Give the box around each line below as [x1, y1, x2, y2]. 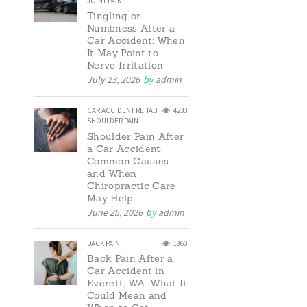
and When [86, 167, 137, 180]
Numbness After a [86, 22, 175, 35]
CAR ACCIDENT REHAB [86, 106, 157, 116]
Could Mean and [86, 289, 167, 302]
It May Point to [86, 47, 159, 60]
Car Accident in [86, 265, 165, 278]
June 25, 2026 [86, 206, 143, 219]
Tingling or [86, 10, 141, 23]
